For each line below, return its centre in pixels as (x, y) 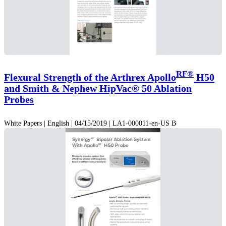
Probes (19, 100)
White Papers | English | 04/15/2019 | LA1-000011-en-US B (90, 124)
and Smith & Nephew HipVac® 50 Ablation (98, 89)
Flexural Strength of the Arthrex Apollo (90, 77)
